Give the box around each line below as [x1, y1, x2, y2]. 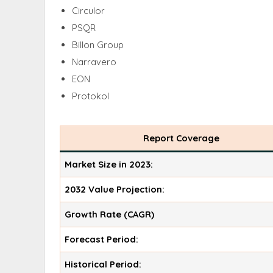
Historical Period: [65, 258, 142, 270]
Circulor [72, 4, 105, 16]
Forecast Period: [65, 233, 139, 245]
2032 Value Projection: [65, 183, 165, 195]
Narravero [72, 55, 116, 68]
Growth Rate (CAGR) [65, 208, 155, 220]
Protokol [72, 90, 109, 102]
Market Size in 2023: [65, 158, 154, 170]
